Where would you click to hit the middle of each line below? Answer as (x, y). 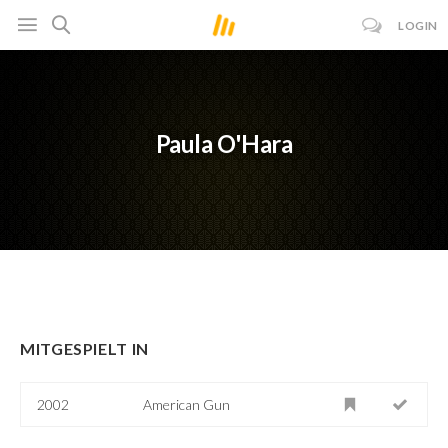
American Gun (187, 404)
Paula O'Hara (224, 144)
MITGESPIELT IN (84, 348)
